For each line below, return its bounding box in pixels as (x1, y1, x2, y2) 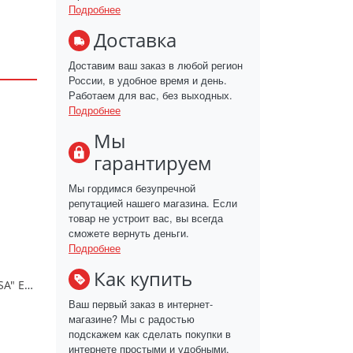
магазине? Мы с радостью (69, 311, 195, 326)
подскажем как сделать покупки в (69, 326, 231, 341)
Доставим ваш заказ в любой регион (69, 58, 243, 72)
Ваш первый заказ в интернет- (69, 296, 213, 311)
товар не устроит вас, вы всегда (69, 210, 223, 225)
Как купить (94, 266, 192, 292)
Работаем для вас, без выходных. (69, 87, 232, 102)
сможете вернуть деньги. (69, 225, 189, 240)
